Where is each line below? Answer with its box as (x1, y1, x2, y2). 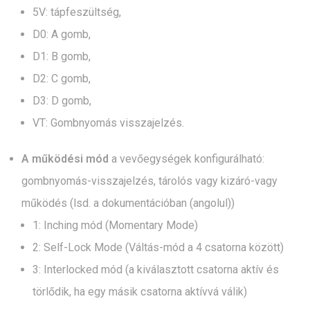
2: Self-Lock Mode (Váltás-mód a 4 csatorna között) (33, 240, 284, 254)
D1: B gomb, (33, 49, 91, 63)
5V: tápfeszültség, (33, 5, 121, 19)
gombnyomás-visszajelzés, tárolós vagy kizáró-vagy (21, 174, 277, 188)
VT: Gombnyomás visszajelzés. (33, 116, 184, 129)
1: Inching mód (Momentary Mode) (33, 218, 198, 232)
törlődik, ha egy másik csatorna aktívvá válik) (33, 284, 247, 298)
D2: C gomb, (33, 71, 91, 85)
